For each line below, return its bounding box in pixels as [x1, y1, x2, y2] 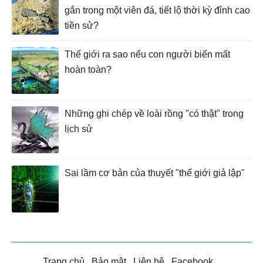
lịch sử [65, 123, 93, 134]
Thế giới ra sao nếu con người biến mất [65, 49, 230, 59]
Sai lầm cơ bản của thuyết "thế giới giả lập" [65, 167, 245, 178]
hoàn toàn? [65, 64, 112, 75]
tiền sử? [65, 20, 99, 31]
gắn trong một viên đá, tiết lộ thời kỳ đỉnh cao [65, 5, 250, 15]
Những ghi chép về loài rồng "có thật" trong [65, 108, 244, 119]
